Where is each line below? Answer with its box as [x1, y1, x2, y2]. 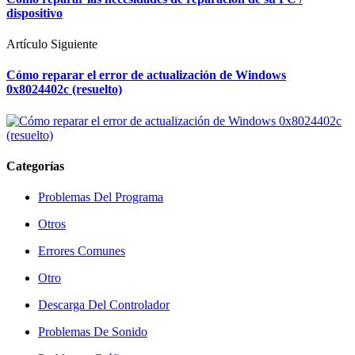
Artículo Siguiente [6, 37, 97, 52]
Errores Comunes [38, 244, 125, 258]
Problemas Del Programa [38, 190, 163, 204]
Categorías [6, 158, 64, 173]
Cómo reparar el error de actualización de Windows [6, 68, 286, 82]
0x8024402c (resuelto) [6, 82, 122, 97]
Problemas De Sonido [38, 325, 147, 339]
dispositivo [6, 6, 63, 20]
